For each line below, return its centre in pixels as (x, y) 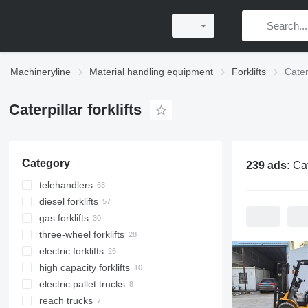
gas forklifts (64, 218)
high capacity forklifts (84, 267)
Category (46, 163)
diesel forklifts (68, 201)
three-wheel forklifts (81, 234)
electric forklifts (71, 251)
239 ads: (269, 165)
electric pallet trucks (82, 284)
